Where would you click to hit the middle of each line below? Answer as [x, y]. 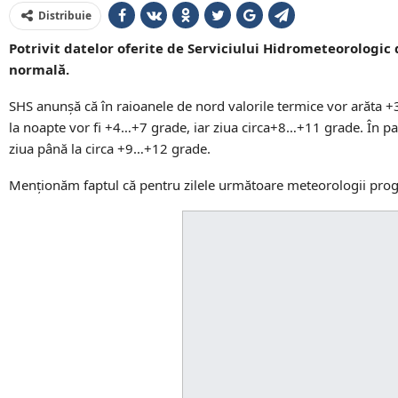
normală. [39, 69]
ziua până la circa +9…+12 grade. [110, 148]
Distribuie [65, 15]
